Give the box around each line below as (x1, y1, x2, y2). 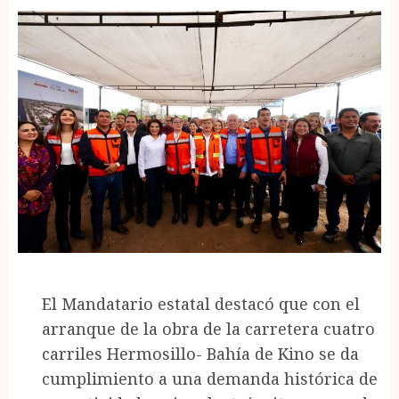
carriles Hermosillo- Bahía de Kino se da (42, 342, 359, 364)
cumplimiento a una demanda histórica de (42, 367, 378, 389)
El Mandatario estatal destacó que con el (42, 292, 360, 314)
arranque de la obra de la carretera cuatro (42, 317, 375, 339)
